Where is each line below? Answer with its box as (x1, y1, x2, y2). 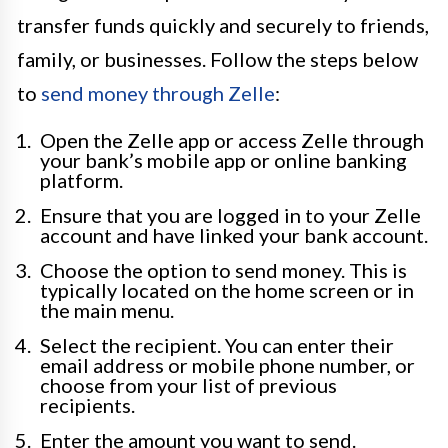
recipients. (40, 393, 135, 418)
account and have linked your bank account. (40, 223, 428, 248)
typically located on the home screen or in (40, 278, 414, 303)
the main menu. (40, 298, 174, 323)
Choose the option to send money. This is (40, 258, 407, 283)
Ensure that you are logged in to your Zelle (40, 203, 421, 228)
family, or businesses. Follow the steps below (17, 47, 418, 72)
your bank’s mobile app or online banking (40, 148, 407, 173)
